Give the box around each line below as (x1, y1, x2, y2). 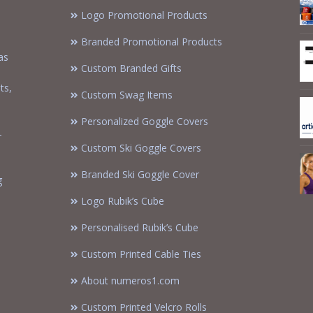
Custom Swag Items (81, 88, 173, 102)
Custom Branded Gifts (81, 61, 182, 75)
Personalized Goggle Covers (81, 115, 208, 129)
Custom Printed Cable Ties (81, 247, 201, 261)
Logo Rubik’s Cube (81, 194, 164, 208)
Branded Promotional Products (81, 35, 222, 49)
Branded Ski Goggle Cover (81, 168, 199, 182)
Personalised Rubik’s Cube (81, 221, 198, 235)
